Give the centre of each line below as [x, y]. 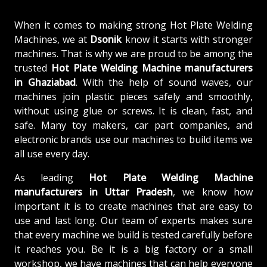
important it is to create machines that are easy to [133, 206]
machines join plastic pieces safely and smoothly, [133, 96]
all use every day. [52, 153]
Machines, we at [52, 39]
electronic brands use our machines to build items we [133, 139]
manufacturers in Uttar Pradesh [94, 192]
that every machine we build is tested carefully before [133, 235]
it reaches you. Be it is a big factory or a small [133, 249]
